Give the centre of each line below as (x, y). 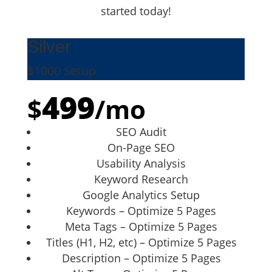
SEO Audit (141, 131)
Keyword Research (141, 179)
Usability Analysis (141, 163)
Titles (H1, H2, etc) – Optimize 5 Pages (141, 242)
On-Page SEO (141, 147)
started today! (136, 11)
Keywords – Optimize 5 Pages (141, 210)
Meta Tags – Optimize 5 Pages (141, 226)
